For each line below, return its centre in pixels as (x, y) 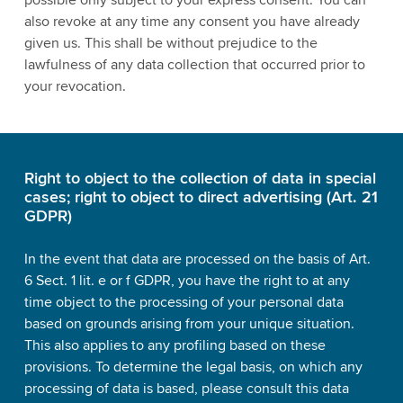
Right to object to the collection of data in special (200, 178)
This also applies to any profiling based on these (175, 346)
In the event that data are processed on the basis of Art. (197, 260)
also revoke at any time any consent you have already (192, 21)
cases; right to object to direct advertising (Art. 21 (201, 197)
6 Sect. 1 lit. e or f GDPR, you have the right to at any (187, 281)
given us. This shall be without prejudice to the (170, 43)
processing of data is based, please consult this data (186, 389)
